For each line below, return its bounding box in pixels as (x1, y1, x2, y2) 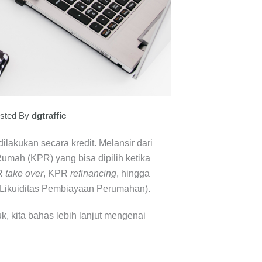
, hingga (116, 168, 150, 179)
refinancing (70, 168, 116, 179)
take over (5, 168, 43, 179)
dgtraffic (29, 111, 66, 121)
